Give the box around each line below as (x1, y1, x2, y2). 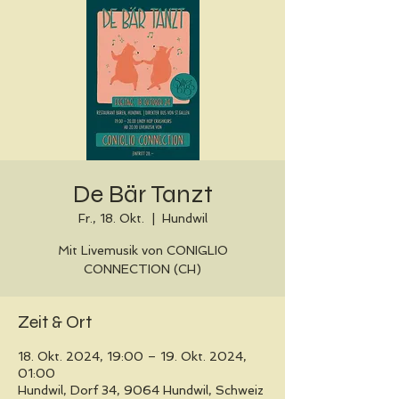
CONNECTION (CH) (84, 262, 201, 276)
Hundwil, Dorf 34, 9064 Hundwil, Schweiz (18, 383, 264, 397)
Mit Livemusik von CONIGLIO (57, 243, 228, 257)
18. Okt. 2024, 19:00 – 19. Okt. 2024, (18, 349, 247, 363)
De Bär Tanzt (72, 179, 213, 209)
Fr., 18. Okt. (77, 211, 144, 225)
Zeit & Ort (18, 311, 92, 333)
